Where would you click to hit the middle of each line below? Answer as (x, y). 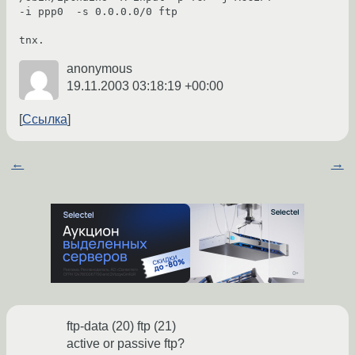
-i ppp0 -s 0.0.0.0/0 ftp (98, 12)
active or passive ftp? (126, 344)
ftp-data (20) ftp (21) (121, 326)
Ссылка (45, 120)
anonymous (99, 69)
